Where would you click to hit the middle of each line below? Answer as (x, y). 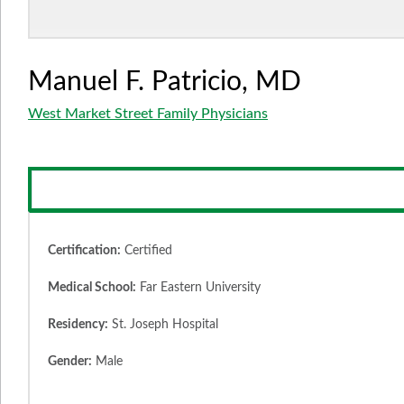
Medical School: (92, 288)
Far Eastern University (198, 288)
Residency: (78, 325)
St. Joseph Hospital (163, 325)
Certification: (84, 251)
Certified (147, 251)
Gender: (70, 362)
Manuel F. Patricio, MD (165, 83)
